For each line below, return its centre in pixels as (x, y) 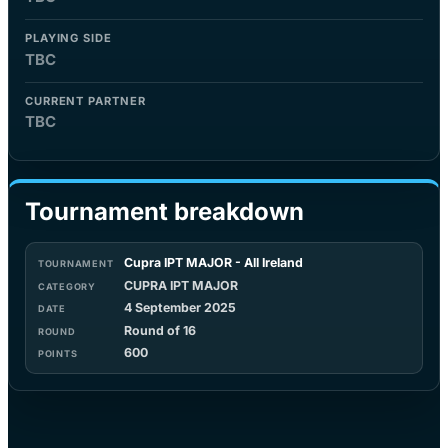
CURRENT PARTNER (85, 100)
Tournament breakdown (164, 212)
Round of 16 (160, 330)
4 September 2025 (180, 308)
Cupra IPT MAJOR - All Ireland (213, 263)
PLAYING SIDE (68, 38)
